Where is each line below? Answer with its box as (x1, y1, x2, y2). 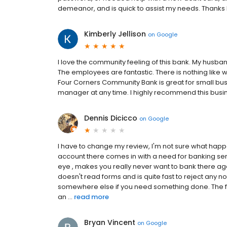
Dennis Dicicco (84, 113, 137, 124)
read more (74, 192, 109, 202)
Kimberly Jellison (84, 29, 146, 40)
